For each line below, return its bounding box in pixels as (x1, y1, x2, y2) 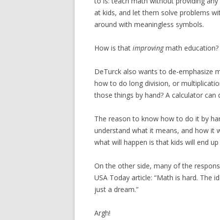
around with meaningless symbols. (94, 20, 204, 29)
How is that (94, 43, 133, 53)
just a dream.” (94, 185, 138, 194)
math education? (164, 43, 219, 53)
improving (133, 43, 164, 53)
